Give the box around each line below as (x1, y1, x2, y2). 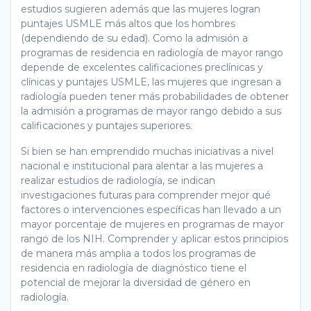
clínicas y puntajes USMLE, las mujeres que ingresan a (21, 75, 281, 88)
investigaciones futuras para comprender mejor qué (21, 188, 271, 201)
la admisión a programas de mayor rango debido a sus (21, 104, 281, 117)
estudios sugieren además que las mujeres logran (21, 2, 260, 15)
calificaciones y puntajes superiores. (21, 119, 192, 132)
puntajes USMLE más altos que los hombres (21, 17, 235, 30)
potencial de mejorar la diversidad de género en (21, 276, 251, 289)
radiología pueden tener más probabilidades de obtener (21, 90, 289, 103)
